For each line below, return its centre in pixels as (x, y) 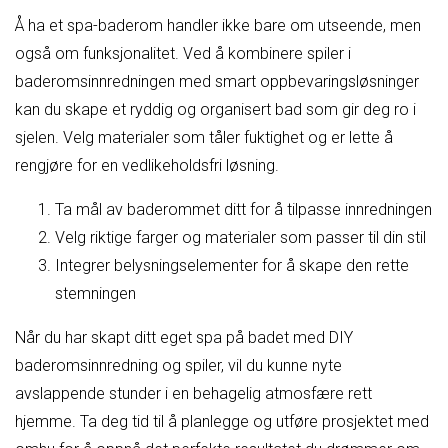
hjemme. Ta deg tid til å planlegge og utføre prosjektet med (222, 421)
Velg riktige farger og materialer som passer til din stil (240, 237)
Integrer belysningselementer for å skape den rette (232, 265)
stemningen (95, 293)
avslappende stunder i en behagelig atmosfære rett (193, 393)
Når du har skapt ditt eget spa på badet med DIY (184, 337)
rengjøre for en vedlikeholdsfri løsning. (147, 165)
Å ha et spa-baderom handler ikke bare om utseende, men (218, 25)
